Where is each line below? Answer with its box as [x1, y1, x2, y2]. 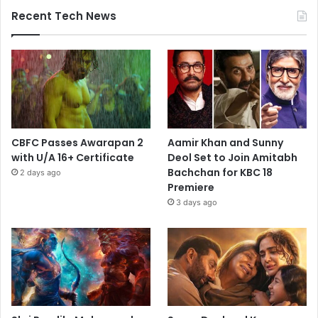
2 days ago [20, 167, 61, 177]
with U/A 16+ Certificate [11, 150, 134, 165]
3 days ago [176, 197, 218, 207]
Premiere [168, 180, 215, 194]
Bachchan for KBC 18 [168, 165, 273, 180]
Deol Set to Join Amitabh [168, 150, 298, 165]
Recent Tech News [11, 9, 116, 24]
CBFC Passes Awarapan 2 [11, 135, 143, 150]
